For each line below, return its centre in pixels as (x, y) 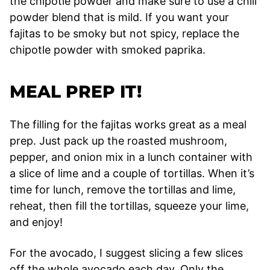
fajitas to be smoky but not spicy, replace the (124, 34)
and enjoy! (36, 222)
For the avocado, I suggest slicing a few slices (126, 253)
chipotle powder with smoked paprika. (109, 50)
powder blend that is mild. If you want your (119, 17)
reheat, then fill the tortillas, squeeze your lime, (129, 206)
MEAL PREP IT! (76, 92)
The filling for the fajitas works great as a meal (128, 125)
